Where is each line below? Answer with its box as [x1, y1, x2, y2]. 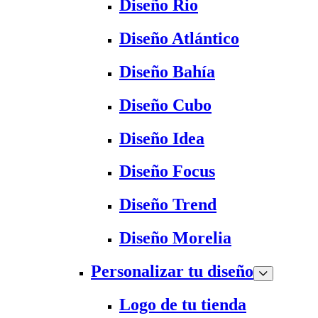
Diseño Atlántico [119, 28, 239, 48]
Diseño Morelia [119, 229, 231, 248]
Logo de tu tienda [119, 295, 246, 314]
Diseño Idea [119, 128, 204, 148]
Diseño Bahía [119, 62, 215, 81]
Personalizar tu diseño [91, 262, 253, 281]
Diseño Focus [119, 162, 215, 181]
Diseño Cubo [119, 95, 212, 114]
